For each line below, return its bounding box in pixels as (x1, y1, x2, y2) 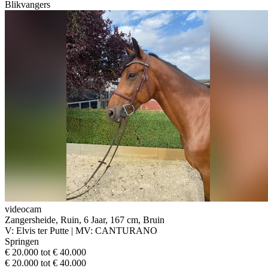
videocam (5, 203, 41, 214)
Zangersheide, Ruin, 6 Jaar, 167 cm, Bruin (5, 214, 165, 225)
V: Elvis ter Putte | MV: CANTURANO (5, 225, 157, 236)
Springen (5, 236, 39, 246)
